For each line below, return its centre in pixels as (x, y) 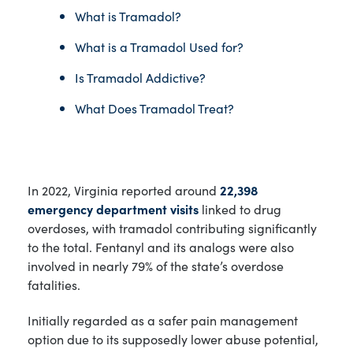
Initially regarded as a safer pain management (163, 320)
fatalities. (54, 284)
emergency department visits (113, 208)
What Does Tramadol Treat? (154, 108)
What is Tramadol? (128, 15)
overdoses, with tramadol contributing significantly (172, 227)
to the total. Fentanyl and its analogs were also (161, 246)
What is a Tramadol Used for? (159, 46)
